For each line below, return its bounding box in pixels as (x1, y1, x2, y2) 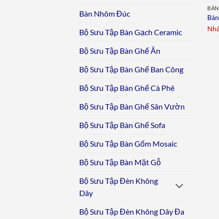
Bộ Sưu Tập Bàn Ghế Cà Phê (79, 83, 175, 93)
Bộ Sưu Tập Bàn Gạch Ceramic (79, 27, 182, 37)
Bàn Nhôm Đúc (79, 9, 130, 19)
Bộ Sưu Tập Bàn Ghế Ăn (79, 46, 160, 56)
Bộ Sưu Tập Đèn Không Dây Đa (79, 207, 184, 217)
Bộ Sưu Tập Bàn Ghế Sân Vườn (79, 102, 185, 111)
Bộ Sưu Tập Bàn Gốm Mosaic (79, 139, 177, 149)
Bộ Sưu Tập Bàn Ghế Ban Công (79, 65, 183, 74)
